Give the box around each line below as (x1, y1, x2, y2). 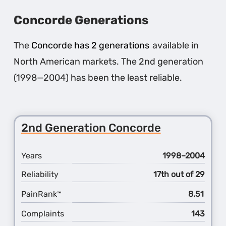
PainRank (21, 189, 57, 199)
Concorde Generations (14, 13, 149, 28)
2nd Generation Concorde (21, 121, 161, 135)
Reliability (21, 169, 59, 179)
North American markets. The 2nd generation (14, 56, 204, 68)
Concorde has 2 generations (31, 40, 150, 51)
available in (150, 40, 199, 51)
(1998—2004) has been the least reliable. (14, 72, 183, 84)
